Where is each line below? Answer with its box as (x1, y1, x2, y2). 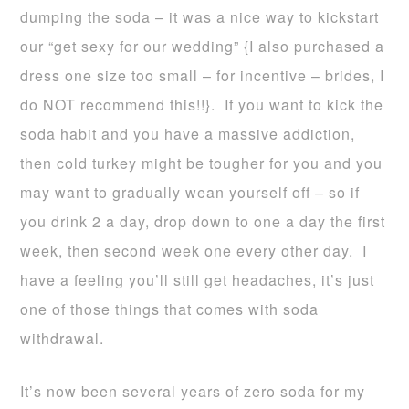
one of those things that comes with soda (20, 299, 320, 320)
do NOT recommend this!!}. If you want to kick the (20, 94, 384, 115)
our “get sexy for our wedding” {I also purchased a (20, 36, 385, 57)
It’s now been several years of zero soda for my (20, 381, 366, 402)
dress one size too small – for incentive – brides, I (20, 65, 385, 86)
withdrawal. (20, 328, 114, 349)
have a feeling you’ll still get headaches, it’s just (20, 269, 375, 290)
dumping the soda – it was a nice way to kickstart (20, 6, 380, 27)
